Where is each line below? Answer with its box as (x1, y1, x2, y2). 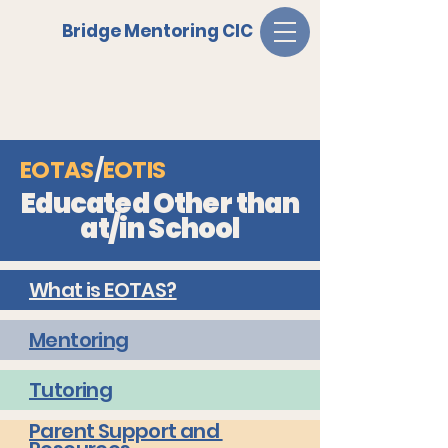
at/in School (80, 210, 240, 247)
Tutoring (29, 376, 113, 404)
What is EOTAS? (29, 276, 177, 304)
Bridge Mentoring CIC (62, 19, 253, 43)
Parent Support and (29, 417, 223, 445)
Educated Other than (21, 185, 299, 222)
